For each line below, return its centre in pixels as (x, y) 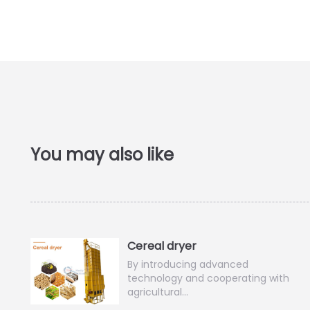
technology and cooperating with (209, 278)
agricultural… (158, 292)
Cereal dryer (162, 246)
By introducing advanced (188, 264)
